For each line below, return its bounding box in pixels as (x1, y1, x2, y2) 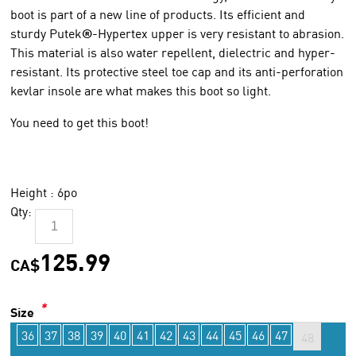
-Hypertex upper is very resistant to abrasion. (92, 25, 345, 42)
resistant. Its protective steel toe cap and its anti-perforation (10, 63, 344, 80)
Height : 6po (10, 184, 78, 201)
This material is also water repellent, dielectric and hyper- (10, 44, 336, 61)
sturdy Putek (10, 25, 83, 42)
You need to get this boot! (10, 114, 149, 131)
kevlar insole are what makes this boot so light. (10, 82, 275, 99)
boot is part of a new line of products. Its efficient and (10, 6, 306, 23)
